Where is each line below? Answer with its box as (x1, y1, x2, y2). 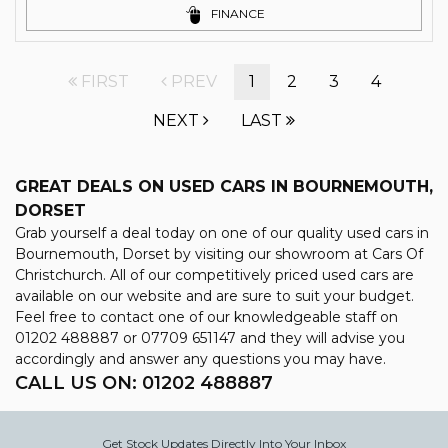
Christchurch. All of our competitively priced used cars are (15, 266, 414, 284)
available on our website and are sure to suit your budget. (15, 287, 414, 305)
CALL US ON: (15, 372, 142, 394)
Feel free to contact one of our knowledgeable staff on (15, 308, 398, 326)
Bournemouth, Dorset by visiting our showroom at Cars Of (15, 245, 423, 263)
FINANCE (208, 6, 265, 22)
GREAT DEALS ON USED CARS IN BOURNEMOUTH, (15, 177, 433, 196)
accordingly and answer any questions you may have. (15, 350, 386, 368)
